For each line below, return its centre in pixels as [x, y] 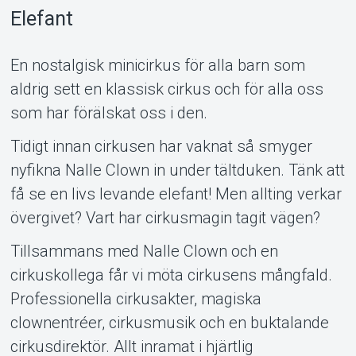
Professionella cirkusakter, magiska [135, 298]
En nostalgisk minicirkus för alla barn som [157, 65]
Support [178, 282]
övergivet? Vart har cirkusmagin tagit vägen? [165, 217]
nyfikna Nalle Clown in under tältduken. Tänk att [177, 170]
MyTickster [178, 27]
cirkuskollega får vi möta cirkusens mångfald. [171, 275]
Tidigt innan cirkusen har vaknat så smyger [161, 146]
